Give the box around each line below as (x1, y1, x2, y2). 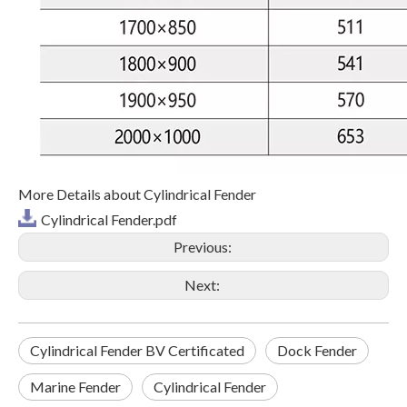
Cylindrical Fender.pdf (41, 211, 177, 228)
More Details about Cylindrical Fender (18, 185, 256, 203)
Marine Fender (30, 378, 121, 395)
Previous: (173, 238, 234, 255)
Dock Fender (277, 342, 357, 359)
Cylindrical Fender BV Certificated (30, 342, 244, 359)
